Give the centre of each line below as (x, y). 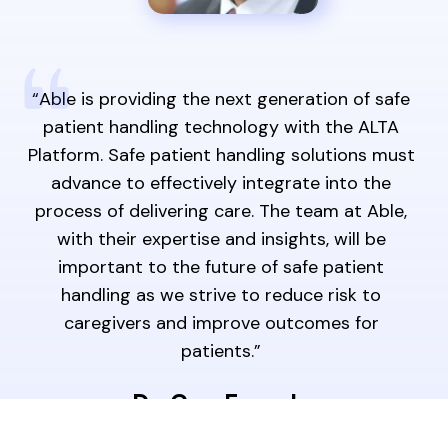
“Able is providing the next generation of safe (221, 99)
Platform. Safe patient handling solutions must (221, 155)
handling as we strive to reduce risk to (221, 295)
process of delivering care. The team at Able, (221, 211)
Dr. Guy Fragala (221, 404)
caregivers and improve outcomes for (221, 323)
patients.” (221, 351)
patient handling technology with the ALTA (221, 127)
